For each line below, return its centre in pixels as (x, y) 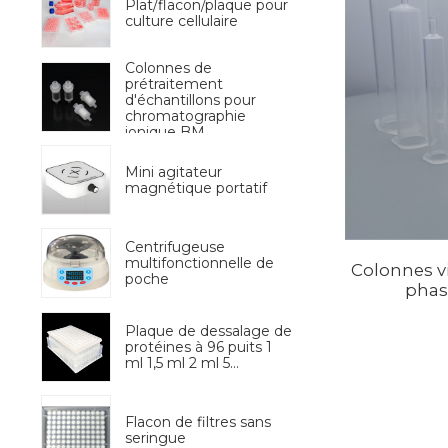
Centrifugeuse (174, 247)
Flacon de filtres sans (197, 421)
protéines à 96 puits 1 (198, 346)
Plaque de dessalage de (208, 330)
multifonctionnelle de (199, 263)
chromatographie (185, 115)
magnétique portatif (195, 187)
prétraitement (173, 83)
